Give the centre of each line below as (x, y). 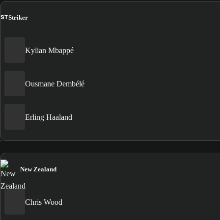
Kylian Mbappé (49, 50)
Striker (18, 17)
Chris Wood (44, 202)
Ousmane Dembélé (55, 83)
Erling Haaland (49, 117)
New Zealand (38, 169)
